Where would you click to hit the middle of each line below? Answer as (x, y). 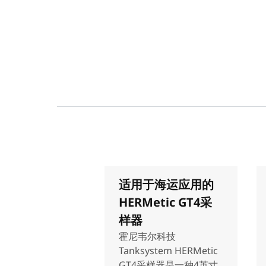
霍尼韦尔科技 (147, 236)
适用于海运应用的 (166, 184)
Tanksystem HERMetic (168, 251)
